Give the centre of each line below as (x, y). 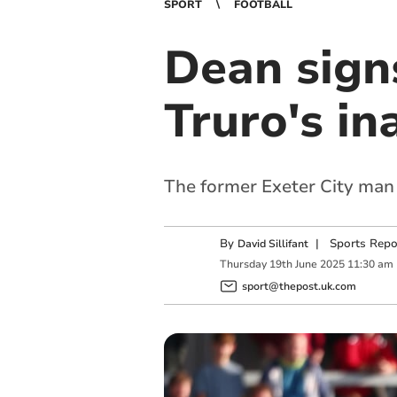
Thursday (243, 265)
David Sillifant (272, 244)
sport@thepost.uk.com (299, 286)
